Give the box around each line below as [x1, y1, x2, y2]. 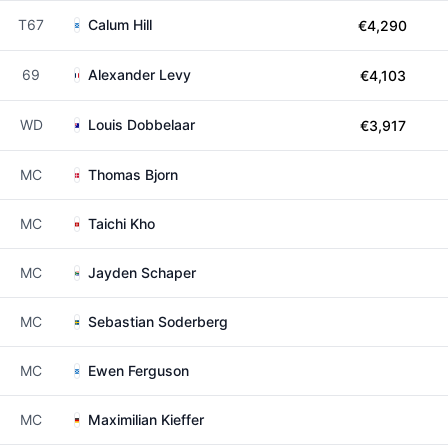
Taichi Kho [88, 215, 155, 232]
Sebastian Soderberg [88, 313, 228, 330]
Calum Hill [88, 16, 152, 33]
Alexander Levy [88, 66, 191, 83]
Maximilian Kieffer [88, 411, 204, 428]
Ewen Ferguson [88, 362, 189, 379]
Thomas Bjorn [88, 166, 178, 183]
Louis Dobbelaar [88, 116, 195, 133]
